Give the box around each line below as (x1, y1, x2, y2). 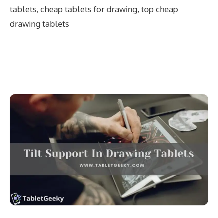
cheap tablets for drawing (40, 3, 137, 14)
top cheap (141, 3, 178, 14)
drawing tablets (10, 18, 69, 29)
